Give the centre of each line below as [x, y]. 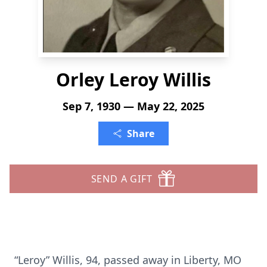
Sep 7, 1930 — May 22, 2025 [133, 106]
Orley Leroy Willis [133, 80]
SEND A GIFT [122, 179]
